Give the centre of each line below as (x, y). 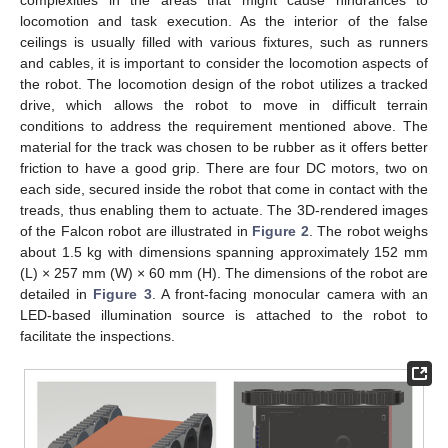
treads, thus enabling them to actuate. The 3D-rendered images (224, 209)
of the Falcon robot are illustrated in (136, 230)
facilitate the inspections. (97, 335)
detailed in (57, 293)
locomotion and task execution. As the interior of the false (224, 20)
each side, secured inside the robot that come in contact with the (224, 188)
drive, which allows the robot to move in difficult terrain (224, 104)
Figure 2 (280, 230)
